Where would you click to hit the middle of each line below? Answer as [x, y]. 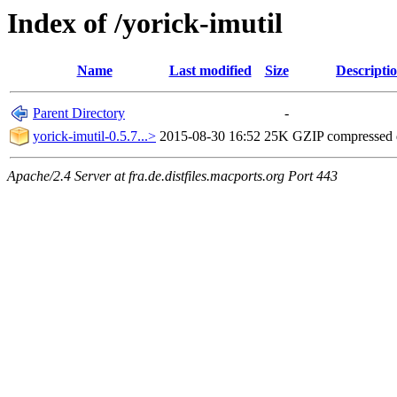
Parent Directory [79, 113]
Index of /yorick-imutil [145, 23]
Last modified [210, 71]
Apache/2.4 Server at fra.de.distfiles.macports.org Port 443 [172, 176]
